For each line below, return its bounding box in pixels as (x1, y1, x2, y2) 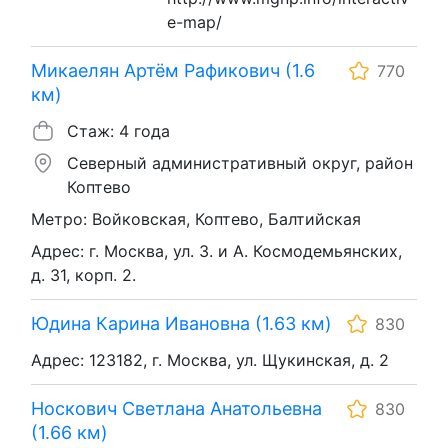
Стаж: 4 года (67, 120, 170, 141)
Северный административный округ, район (67, 152, 413, 173)
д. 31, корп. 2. (31, 264, 136, 285)
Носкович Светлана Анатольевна (31, 397, 322, 419)
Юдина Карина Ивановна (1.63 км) (31, 312, 332, 334)
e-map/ (167, 11, 222, 32)
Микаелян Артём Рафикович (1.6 (31, 59, 315, 81)
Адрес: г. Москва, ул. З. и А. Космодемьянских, (31, 240, 402, 261)
